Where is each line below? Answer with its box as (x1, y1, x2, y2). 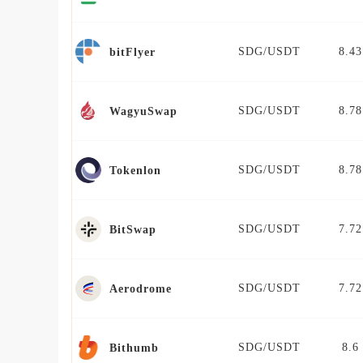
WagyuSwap (109, 105, 177, 117)
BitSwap (109, 223, 156, 236)
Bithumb (109, 341, 159, 354)
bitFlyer (109, 45, 156, 58)
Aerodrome (109, 282, 172, 295)
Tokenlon (109, 164, 161, 177)
